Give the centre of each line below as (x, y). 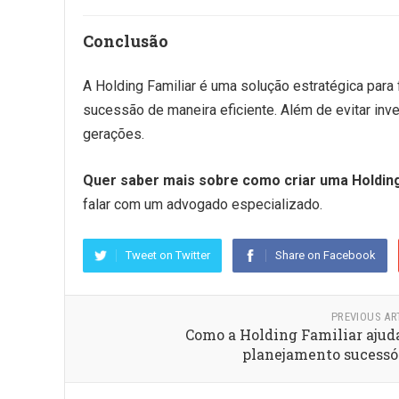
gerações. (114, 134)
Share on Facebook (326, 255)
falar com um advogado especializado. (203, 204)
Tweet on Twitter (168, 255)
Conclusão (126, 41)
